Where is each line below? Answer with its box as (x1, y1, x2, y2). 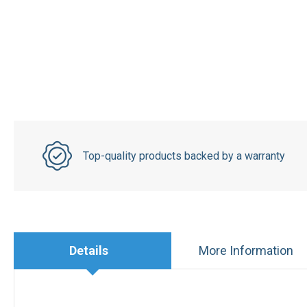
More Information (198, 243, 293, 258)
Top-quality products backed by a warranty (82, 149, 285, 162)
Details (69, 243, 109, 258)
